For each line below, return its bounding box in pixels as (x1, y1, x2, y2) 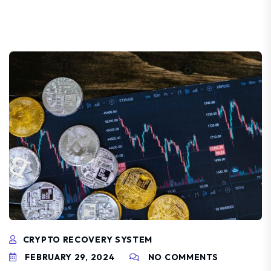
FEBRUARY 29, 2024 (22, 251, 115, 263)
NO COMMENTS (148, 251, 218, 263)
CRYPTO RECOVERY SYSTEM (22, 233, 153, 245)
